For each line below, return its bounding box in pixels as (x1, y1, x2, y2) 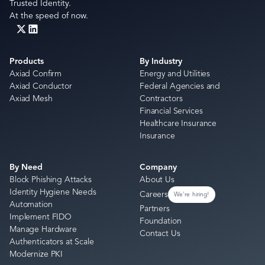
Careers (139, 190, 169, 199)
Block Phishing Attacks (9, 176, 92, 184)
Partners (139, 205, 170, 213)
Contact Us (139, 230, 180, 238)
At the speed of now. (9, 12, 88, 21)
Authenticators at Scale (9, 238, 94, 246)
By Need (9, 163, 43, 172)
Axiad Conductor (9, 82, 72, 91)
